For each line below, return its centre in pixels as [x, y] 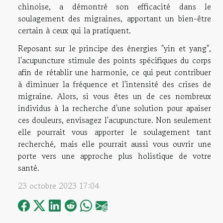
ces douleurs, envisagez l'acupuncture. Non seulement [114, 120]
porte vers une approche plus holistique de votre [114, 156]
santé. [29, 168]
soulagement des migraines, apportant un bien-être [114, 19]
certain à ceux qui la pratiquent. [74, 31]
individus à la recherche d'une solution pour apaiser [114, 108]
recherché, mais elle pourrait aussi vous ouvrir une [114, 144]
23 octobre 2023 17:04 [58, 186]
